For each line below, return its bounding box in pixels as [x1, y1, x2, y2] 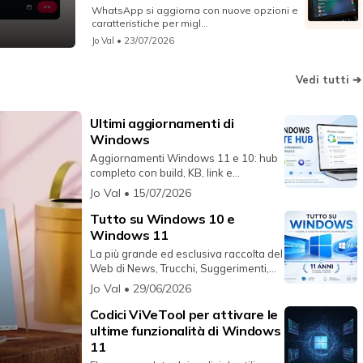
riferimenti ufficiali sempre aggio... [90, 181, 256, 194]
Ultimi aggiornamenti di [90, 115, 234, 132]
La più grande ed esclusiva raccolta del [90, 247, 284, 261]
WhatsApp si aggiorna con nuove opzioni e [92, 4, 299, 17]
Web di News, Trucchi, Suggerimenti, [90, 262, 270, 275]
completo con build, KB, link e [90, 166, 233, 180]
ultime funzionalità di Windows [90, 322, 281, 340]
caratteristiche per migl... [92, 17, 209, 30]
